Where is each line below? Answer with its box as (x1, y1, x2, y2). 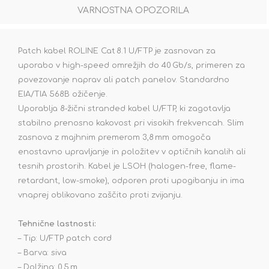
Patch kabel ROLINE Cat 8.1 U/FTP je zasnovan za (18, 47, 216, 56)
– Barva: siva (18, 249, 67, 258)
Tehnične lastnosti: (18, 220, 96, 229)
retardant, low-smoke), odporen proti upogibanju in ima (18, 177, 244, 186)
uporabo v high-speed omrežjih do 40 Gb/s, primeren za (18, 61, 245, 70)
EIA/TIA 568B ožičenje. (18, 90, 107, 99)
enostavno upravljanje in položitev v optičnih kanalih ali (18, 148, 246, 157)
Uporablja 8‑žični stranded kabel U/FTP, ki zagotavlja (18, 104, 231, 113)
